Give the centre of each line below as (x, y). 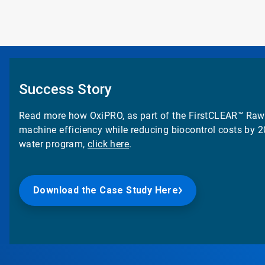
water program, (54, 144)
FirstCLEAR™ (216, 116)
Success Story (66, 89)
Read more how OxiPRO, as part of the (103, 116)
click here (109, 144)
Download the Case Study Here (106, 190)
